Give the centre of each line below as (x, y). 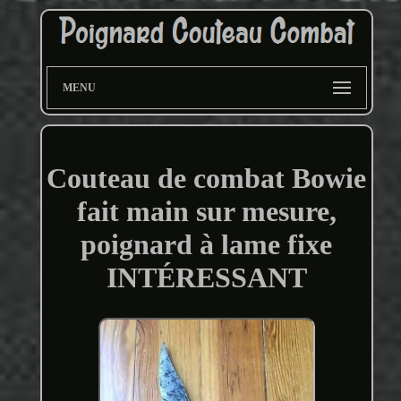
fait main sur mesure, (206, 211)
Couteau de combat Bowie (207, 178)
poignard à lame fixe (207, 244)
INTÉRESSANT (206, 277)
